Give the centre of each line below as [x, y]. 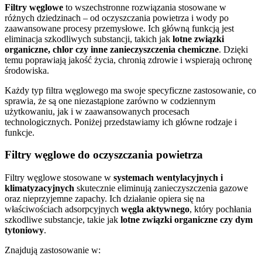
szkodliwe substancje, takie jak [63, 220]
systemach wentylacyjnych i [168, 178]
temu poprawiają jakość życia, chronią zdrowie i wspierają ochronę [128, 60]
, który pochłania [220, 209]
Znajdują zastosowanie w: [53, 250]
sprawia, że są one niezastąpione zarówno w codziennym [110, 101]
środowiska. [27, 70]
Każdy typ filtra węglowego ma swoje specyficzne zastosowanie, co [130, 90]
